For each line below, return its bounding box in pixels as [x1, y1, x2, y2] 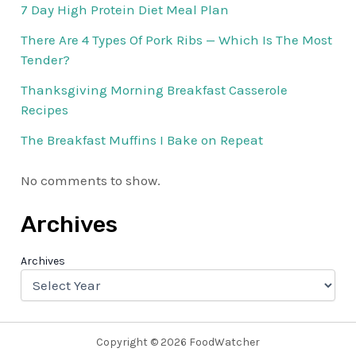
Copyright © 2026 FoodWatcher [96, 335, 260, 349]
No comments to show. [21, 172, 161, 188]
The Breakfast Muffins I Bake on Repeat [21, 131, 264, 148]
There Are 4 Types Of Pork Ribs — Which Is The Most [21, 32, 333, 48]
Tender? [21, 52, 71, 68]
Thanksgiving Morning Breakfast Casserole [21, 81, 288, 98]
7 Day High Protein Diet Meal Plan [21, 2, 230, 18]
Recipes [21, 101, 69, 118]
